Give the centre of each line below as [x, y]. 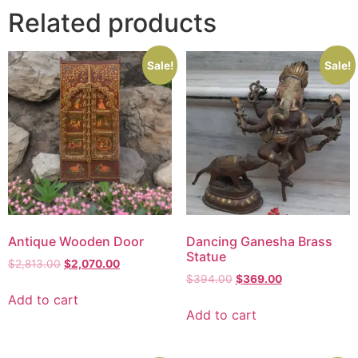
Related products [112, 22]
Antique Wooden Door [76, 242]
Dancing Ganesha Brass [259, 242]
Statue [206, 257]
